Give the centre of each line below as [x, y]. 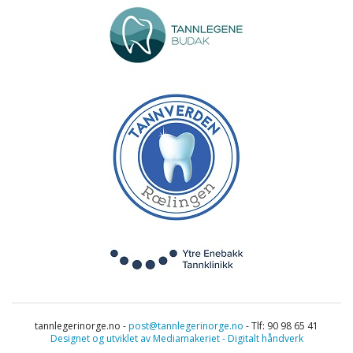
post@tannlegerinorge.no [186, 325]
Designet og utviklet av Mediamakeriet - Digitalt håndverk [176, 338]
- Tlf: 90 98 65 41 [281, 325]
